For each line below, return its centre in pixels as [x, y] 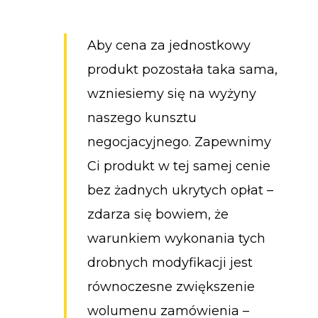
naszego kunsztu [142, 117]
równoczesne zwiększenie [171, 286]
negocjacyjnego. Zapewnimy [179, 142]
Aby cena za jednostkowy [169, 45]
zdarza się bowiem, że [158, 214]
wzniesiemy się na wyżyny [171, 93]
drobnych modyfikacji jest [170, 262]
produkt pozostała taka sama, [182, 69]
